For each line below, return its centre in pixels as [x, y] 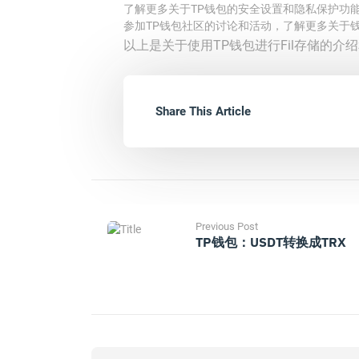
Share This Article [203, 111]
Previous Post [227, 226]
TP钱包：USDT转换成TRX [271, 242]
